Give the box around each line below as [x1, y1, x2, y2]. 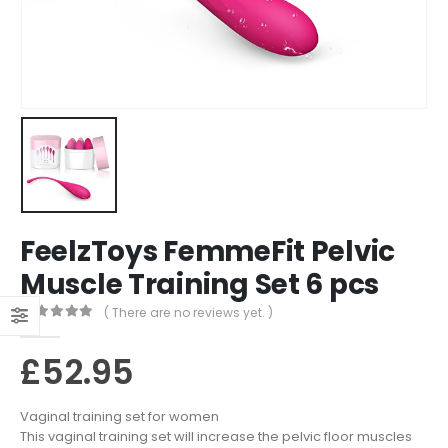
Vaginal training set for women [20, 407, 219, 427]
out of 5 [29, 321, 104, 335]
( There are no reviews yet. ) [104, 304, 274, 322]
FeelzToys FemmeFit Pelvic [20, 231, 396, 271]
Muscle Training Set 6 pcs [20, 264, 380, 304]
